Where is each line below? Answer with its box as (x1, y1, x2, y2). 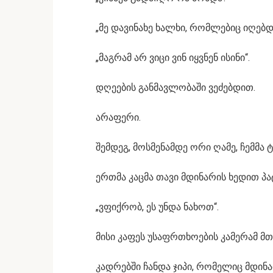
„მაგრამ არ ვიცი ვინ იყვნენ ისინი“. (96, 52, 250, 63)
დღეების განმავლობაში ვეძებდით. (96, 82, 255, 93)
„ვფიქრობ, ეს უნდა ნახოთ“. (96, 201, 219, 213)
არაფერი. (96, 112, 141, 123)
